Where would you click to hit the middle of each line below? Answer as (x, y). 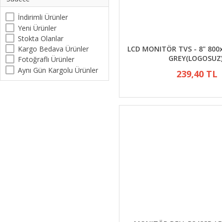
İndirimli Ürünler (43, 17)
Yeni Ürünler (37, 28)
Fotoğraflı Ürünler (46, 59)
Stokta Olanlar (41, 38)
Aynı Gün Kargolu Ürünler (58, 70)
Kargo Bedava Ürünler (53, 49)
